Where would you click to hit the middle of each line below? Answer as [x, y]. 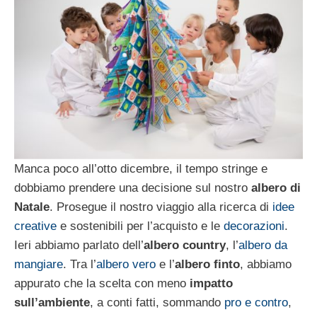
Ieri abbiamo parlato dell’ [79, 245]
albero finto [207, 264]
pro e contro [256, 302]
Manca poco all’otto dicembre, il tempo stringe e [141, 168]
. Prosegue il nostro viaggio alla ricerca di [161, 207]
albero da [263, 245]
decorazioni [254, 226]
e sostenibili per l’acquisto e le [140, 226]
